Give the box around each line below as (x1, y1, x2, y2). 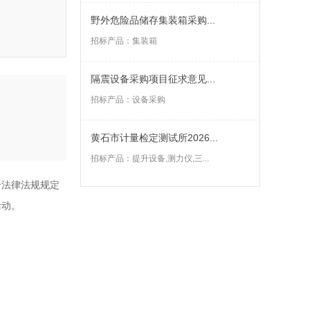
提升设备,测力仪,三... (132, 154, 209, 163)
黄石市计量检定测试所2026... (91, 132, 218, 143)
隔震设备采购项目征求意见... (91, 73, 215, 84)
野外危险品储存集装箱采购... (91, 15, 215, 26)
